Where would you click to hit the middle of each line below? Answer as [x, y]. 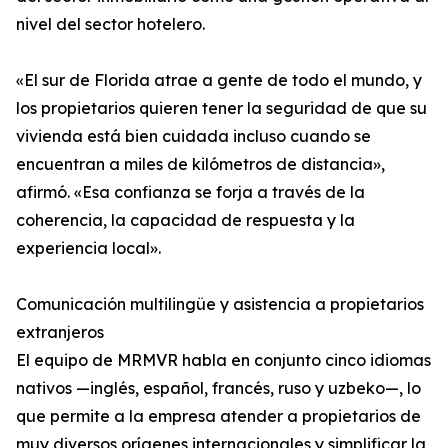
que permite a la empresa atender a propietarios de [218, 416]
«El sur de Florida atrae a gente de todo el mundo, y [219, 80]
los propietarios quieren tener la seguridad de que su [221, 108]
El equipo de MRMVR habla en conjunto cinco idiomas [223, 360]
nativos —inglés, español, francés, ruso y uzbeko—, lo [218, 388]
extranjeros [60, 332]
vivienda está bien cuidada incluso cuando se [193, 136]
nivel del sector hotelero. [110, 24]
